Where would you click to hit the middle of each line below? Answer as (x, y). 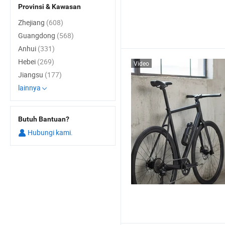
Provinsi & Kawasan (49, 7)
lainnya (29, 88)
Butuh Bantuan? (44, 119)
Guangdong (37, 35)
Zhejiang (32, 22)
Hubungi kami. (49, 132)
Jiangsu (31, 75)
